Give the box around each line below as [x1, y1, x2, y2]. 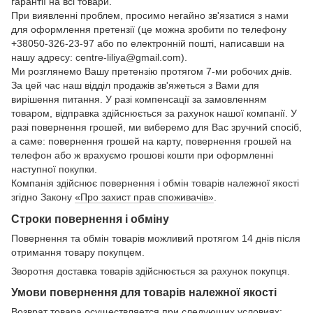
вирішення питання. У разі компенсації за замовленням [11, 93, 267, 105]
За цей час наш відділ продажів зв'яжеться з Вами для [11, 79, 259, 91]
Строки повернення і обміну [11, 212, 169, 225]
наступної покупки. [11, 163, 97, 175]
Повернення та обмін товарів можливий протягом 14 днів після [11, 232, 300, 244]
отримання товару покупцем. [11, 246, 145, 258]
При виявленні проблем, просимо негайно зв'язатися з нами [11, 9, 289, 21]
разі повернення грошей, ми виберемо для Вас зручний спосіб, [11, 121, 302, 133]
